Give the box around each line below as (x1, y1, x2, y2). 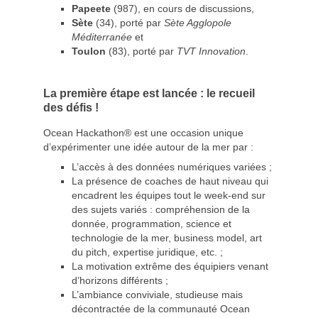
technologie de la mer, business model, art (72, 233, 263, 244)
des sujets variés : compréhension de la (72, 204, 251, 216)
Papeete (72, 3, 114, 14)
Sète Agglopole (164, 17, 232, 28)
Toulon (72, 45, 109, 57)
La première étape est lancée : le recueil (43, 87, 256, 100)
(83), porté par (109, 45, 177, 57)
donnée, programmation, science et (72, 219, 232, 230)
